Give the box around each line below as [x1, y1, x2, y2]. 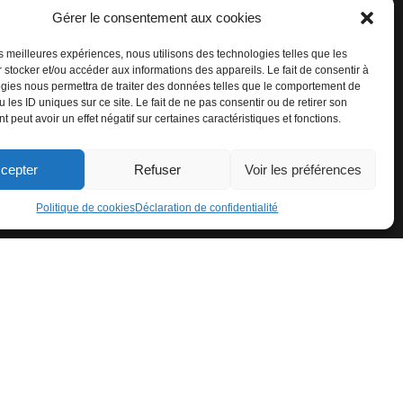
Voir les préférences [244, 161, 362, 177]
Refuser [133, 161, 181, 177]
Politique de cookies [36, 201, 136, 214]
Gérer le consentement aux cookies [52, 10, 263, 25]
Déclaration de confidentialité [135, 201, 279, 214]
